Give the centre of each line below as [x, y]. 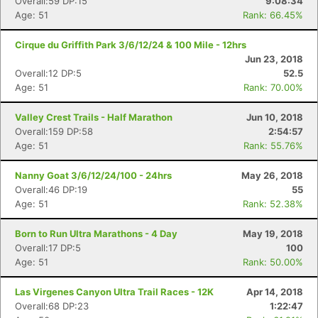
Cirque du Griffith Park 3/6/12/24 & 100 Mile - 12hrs [131, 45]
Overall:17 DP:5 [48, 248]
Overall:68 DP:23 [52, 306]
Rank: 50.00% [273, 262]
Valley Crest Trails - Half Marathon [94, 117]
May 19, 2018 [273, 234]
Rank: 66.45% [273, 15]
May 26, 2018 [272, 175]
